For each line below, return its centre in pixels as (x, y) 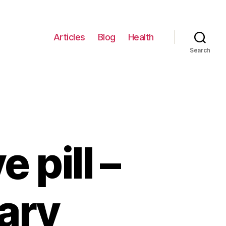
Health (141, 37)
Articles (69, 37)
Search (200, 50)
